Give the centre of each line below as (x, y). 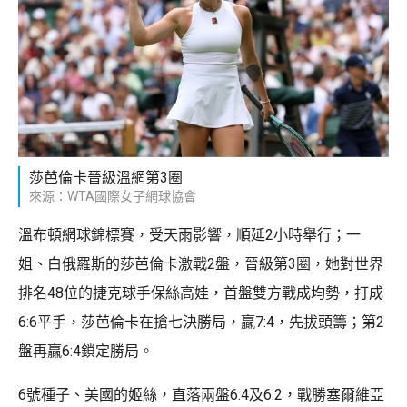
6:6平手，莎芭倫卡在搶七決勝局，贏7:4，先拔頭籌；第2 (201, 322)
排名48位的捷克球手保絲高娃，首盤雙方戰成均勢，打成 (201, 293)
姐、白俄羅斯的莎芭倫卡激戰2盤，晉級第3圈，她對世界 (201, 263)
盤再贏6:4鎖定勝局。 (86, 351)
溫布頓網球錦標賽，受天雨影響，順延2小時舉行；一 (189, 234)
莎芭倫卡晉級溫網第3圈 (106, 177)
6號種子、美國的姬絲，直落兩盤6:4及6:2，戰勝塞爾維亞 (201, 394)
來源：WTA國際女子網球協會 (113, 196)
